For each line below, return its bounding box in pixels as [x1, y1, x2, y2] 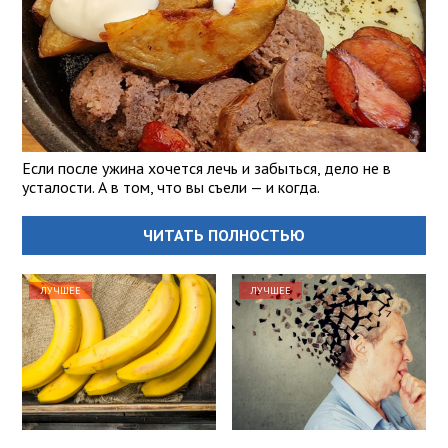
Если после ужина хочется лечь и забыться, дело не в [22, 158, 391, 179]
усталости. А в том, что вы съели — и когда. [22, 177, 320, 198]
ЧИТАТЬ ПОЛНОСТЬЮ [143, 225, 305, 246]
